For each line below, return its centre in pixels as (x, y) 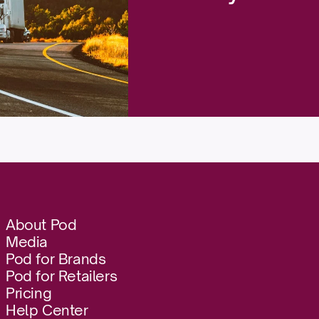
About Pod (41, 225)
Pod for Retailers (62, 276)
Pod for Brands (56, 259)
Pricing (29, 293)
